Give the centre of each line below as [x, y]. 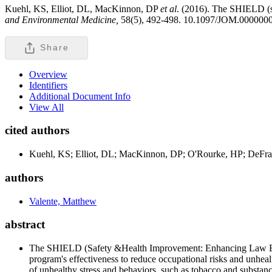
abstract [25, 225]
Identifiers [48, 85]
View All [46, 107]
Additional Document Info [80, 96]
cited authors [37, 131]
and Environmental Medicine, [63, 19]
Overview [48, 74]
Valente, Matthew [63, 201]
